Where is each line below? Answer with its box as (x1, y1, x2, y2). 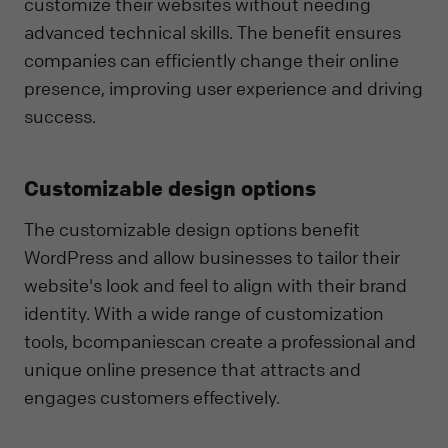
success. (24, 105, 96, 128)
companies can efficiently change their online (24, 49, 399, 72)
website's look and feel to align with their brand (24, 273, 407, 296)
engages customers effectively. (24, 385, 280, 408)
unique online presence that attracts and (24, 357, 361, 380)
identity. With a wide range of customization (24, 301, 384, 324)
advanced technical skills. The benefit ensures (24, 21, 401, 44)
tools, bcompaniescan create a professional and (24, 329, 416, 352)
